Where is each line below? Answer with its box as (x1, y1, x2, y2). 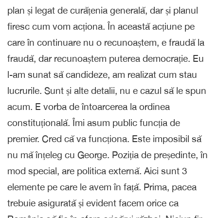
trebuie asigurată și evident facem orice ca (7, 197, 179, 208)
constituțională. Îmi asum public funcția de (7, 117, 180, 128)
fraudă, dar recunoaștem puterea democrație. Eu (7, 53, 204, 64)
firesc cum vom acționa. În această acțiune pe (7, 20, 195, 32)
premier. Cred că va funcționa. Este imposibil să (7, 133, 201, 144)
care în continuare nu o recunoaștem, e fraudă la (7, 36, 204, 48)
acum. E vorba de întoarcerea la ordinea (7, 101, 170, 112)
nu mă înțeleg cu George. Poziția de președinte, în (7, 149, 208, 160)
